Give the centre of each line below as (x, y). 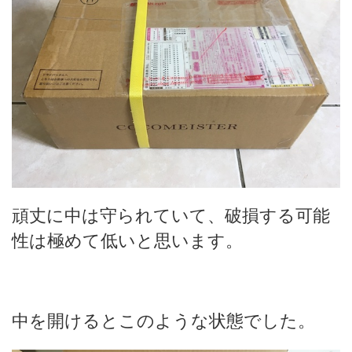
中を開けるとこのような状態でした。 (163, 321)
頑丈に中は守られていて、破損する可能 (171, 215)
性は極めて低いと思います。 (127, 240)
